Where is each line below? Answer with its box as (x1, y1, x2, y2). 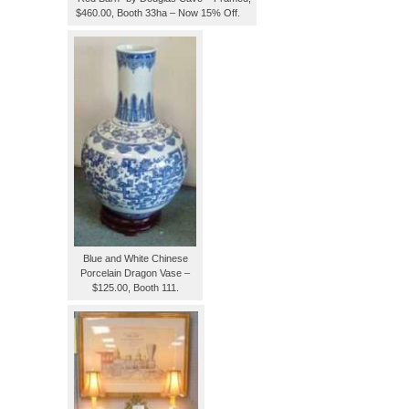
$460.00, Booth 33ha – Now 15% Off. (76, 7, 248, 19)
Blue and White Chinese (82, 252, 188, 264)
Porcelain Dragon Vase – (80, 267, 190, 278)
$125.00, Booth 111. (91, 281, 179, 293)
